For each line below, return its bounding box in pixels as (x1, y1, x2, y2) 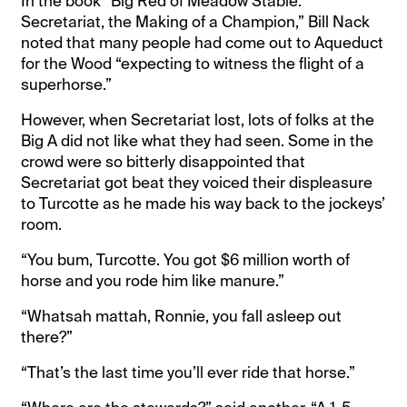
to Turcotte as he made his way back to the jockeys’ (21, 193, 386, 213)
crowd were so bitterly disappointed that (21, 151, 306, 172)
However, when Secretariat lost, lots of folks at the (21, 109, 375, 130)
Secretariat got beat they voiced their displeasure (21, 172, 373, 193)
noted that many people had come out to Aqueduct (21, 32, 384, 53)
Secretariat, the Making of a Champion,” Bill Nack (21, 11, 371, 32)
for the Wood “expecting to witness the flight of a (21, 53, 365, 74)
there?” (21, 326, 74, 347)
